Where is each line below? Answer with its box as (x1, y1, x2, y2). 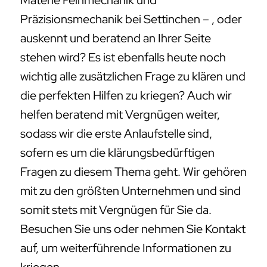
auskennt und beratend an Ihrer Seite (20, 30, 211, 46)
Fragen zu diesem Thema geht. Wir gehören (20, 164, 247, 180)
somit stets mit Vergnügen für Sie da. (20, 202, 212, 218)
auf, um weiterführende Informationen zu (20, 240, 231, 256)
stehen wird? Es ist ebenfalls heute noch (20, 49, 226, 66)
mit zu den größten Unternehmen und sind (20, 183, 241, 199)
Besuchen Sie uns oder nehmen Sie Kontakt (20, 221, 246, 237)
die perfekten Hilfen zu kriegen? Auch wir (20, 88, 232, 104)
